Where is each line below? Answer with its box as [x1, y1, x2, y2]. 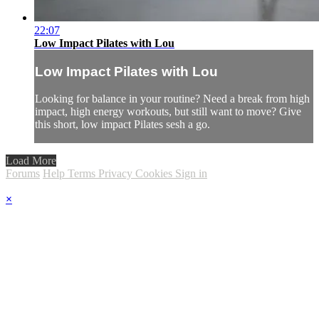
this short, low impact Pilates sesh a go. [35, 118, 210, 131]
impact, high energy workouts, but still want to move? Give [35, 105, 301, 118]
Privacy [98, 167, 135, 180]
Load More [6, 155, 56, 167]
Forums [6, 167, 40, 180]
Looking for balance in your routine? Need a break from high [35, 93, 310, 105]
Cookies [135, 167, 175, 180]
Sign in [175, 167, 207, 180]
